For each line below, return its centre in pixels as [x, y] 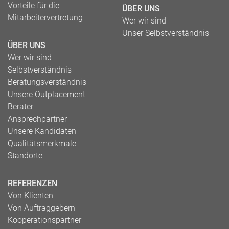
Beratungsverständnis [47, 82]
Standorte [25, 155]
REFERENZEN [32, 183]
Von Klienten [30, 195]
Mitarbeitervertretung [45, 17]
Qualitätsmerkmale [42, 143]
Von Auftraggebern [41, 208]
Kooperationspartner [44, 220]
